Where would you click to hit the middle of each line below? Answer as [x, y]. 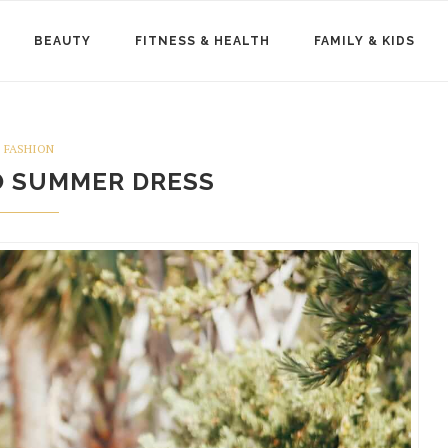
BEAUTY [62, 41]
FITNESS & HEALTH [202, 41]
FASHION [28, 148]
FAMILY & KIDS [364, 41]
